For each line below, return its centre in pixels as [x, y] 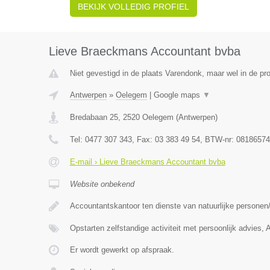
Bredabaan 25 [94, 117]
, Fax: [143, 140]
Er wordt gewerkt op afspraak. [122, 250]
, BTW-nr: [218, 140]
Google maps [178, 95]
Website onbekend [102, 184]
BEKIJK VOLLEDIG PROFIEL [133, 7]
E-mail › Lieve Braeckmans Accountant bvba [147, 162]
